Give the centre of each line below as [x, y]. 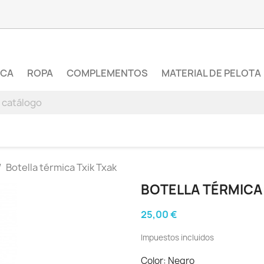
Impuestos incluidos [177, 237]
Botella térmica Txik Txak [61, 167]
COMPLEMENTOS [107, 73]
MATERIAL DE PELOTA [211, 73]
